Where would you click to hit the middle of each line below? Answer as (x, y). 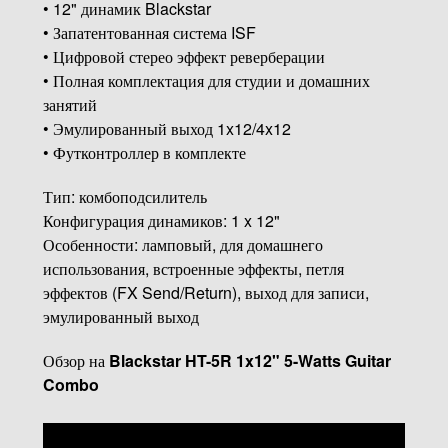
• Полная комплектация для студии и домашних (206, 80)
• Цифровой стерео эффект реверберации (183, 56)
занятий (69, 104)
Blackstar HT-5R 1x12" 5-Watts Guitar (249, 360)
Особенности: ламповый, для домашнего (182, 244)
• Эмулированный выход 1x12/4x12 (166, 128)
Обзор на (75, 360)
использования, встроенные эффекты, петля (193, 268)
